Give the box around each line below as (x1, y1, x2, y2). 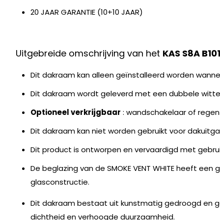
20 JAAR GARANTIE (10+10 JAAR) (30, 6, 143, 17)
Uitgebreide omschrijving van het (16, 47, 163, 59)
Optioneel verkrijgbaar (30, 107, 121, 117)
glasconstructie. (30, 176, 89, 187)
